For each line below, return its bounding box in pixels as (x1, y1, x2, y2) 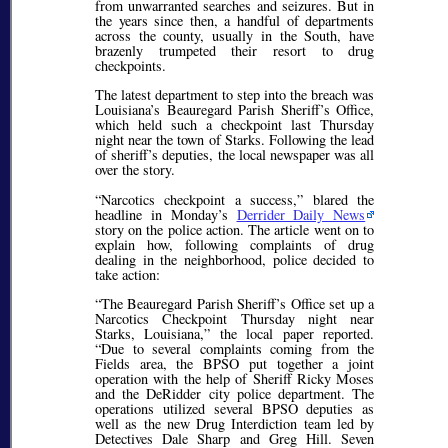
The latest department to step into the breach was (95, 85, 375, 105)
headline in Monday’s (95, 204, 237, 224)
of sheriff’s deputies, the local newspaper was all (95, 145, 375, 165)
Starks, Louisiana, (95, 324, 205, 344)
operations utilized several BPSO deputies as (95, 399, 375, 419)
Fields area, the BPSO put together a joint (95, 354, 375, 374)
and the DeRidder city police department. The (95, 384, 375, 404)
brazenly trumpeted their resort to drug (95, 40, 375, 60)
